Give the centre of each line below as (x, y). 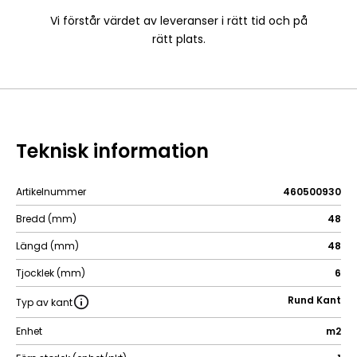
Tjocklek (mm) (51, 273)
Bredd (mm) (46, 219)
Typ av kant (44, 302)
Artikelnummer (51, 192)
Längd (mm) (47, 246)
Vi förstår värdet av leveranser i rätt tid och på (178, 21)
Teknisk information (112, 151)
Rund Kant (314, 300)
